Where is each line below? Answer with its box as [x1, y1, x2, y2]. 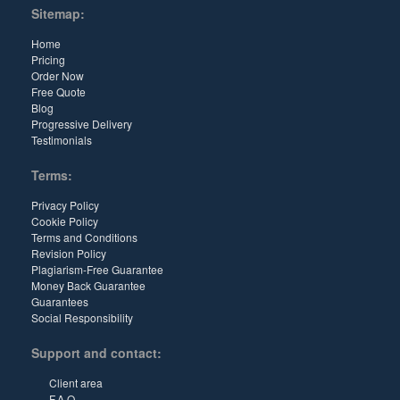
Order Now [31, 67, 84, 83]
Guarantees [31, 293, 88, 309]
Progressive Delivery [31, 115, 132, 131]
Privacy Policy [31, 196, 99, 212]
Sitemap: [31, 4, 85, 22]
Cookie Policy [31, 212, 98, 229]
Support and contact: [31, 343, 162, 362]
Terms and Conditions [31, 229, 137, 245]
